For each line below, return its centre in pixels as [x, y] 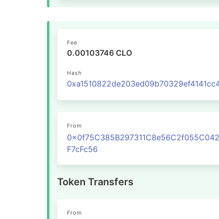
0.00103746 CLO [99, 53]
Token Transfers [95, 182]
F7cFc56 [82, 149]
